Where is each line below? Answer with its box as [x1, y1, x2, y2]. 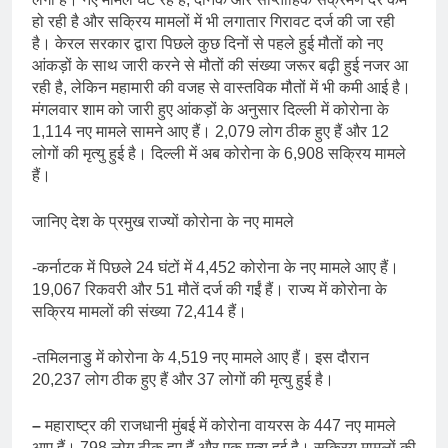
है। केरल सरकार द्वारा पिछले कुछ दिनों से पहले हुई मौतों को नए [32, 34, 383, 52]
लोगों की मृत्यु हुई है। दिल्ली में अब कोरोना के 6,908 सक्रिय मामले [32, 144, 406, 162]
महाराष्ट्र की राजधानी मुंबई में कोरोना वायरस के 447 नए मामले [41, 416, 396, 434]
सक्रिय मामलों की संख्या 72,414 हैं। [32, 302, 247, 320]
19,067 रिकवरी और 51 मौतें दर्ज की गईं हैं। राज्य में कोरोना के [32, 280, 387, 298]
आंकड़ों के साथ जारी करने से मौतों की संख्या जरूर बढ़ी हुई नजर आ [32, 56, 408, 74]
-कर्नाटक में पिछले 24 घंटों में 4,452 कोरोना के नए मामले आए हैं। [32, 258, 399, 276]
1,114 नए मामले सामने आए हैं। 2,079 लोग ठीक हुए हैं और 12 [32, 122, 389, 140]
